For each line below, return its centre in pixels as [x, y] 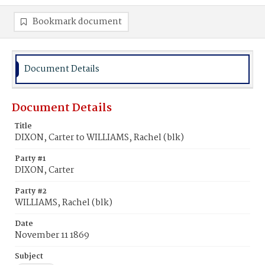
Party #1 [30, 159]
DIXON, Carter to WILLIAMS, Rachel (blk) [99, 138]
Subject [29, 256]
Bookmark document [77, 22]
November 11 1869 [52, 235]
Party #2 [31, 191]
